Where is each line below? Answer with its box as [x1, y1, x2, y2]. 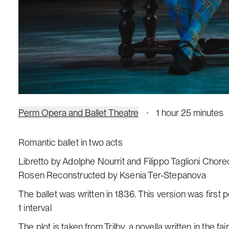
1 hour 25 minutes [156, 107, 223, 118]
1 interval [18, 202, 52, 213]
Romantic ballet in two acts [18, 136, 123, 148]
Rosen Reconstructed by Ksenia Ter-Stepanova [18, 169, 206, 180]
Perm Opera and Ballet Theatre [18, 107, 139, 118]
